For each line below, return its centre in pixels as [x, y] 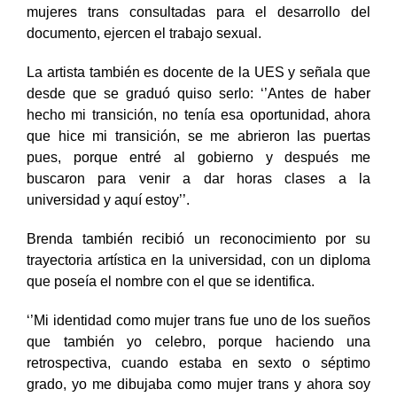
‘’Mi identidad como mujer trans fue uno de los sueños [198, 339]
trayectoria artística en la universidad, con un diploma [198, 278]
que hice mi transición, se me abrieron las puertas [198, 154]
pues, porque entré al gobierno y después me [198, 175]
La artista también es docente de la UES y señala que [198, 90]
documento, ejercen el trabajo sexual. [144, 51]
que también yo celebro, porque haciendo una [198, 360]
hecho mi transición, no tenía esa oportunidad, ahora [198, 133]
